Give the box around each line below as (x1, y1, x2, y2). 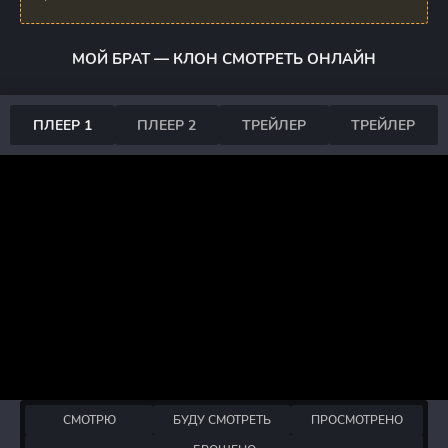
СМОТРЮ (62, 411, 116, 428)
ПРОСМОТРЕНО (311, 411, 403, 428)
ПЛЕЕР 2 (137, 115, 197, 135)
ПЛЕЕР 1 (32, 115, 92, 135)
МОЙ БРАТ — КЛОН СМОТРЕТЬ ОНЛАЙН (72, 49, 376, 70)
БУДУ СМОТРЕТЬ (173, 411, 271, 428)
